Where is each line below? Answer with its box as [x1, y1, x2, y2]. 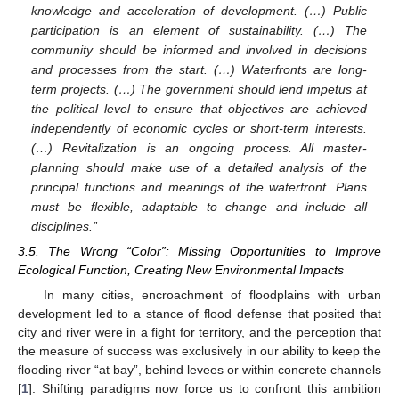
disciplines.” [31, 218, 98, 233]
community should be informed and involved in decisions [31, 42, 367, 57]
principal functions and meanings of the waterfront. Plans [31, 179, 367, 194]
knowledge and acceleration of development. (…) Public [31, 3, 367, 18]
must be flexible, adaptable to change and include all [31, 199, 367, 214]
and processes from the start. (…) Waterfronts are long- [31, 61, 367, 77]
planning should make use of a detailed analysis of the [31, 159, 367, 175]
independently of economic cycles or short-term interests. [31, 120, 367, 135]
